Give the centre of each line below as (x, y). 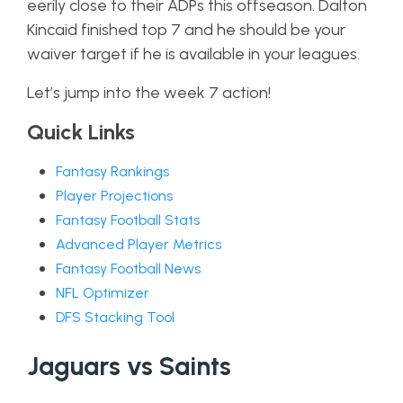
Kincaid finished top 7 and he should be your (186, 30)
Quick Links (81, 132)
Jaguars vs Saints (129, 366)
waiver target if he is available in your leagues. (195, 54)
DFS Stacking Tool (115, 317)
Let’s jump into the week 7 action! (149, 93)
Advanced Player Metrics (139, 244)
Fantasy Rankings (112, 171)
